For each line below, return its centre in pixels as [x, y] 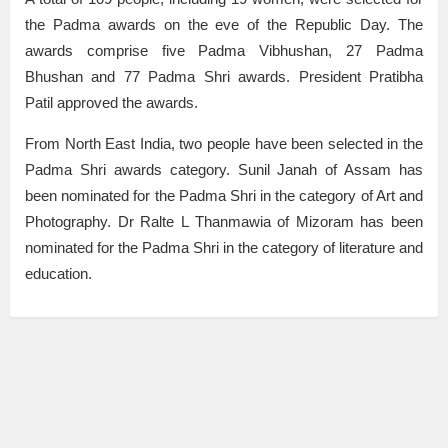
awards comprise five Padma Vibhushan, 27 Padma [224, 51]
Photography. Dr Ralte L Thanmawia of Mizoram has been [224, 222]
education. [58, 274]
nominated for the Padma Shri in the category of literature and [224, 248]
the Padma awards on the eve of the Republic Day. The [224, 25]
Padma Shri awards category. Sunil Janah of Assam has [224, 170]
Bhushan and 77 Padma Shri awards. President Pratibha [224, 77]
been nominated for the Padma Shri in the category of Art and [224, 196]
